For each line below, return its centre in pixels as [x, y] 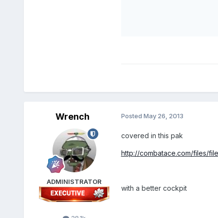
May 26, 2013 [163, 116]
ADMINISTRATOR [74, 182]
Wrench [72, 117]
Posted [132, 116]
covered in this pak [152, 136]
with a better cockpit [154, 188]
